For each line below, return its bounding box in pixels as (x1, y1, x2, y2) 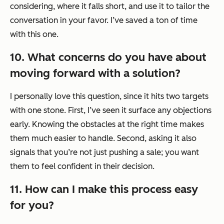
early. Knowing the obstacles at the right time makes (10, 119, 204, 129)
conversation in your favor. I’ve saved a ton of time (10, 15, 197, 25)
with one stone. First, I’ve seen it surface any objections (10, 105, 211, 115)
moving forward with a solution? (10, 66, 180, 80)
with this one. (10, 29, 58, 39)
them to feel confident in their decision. (10, 161, 154, 171)
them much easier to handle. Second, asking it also (10, 133, 196, 143)
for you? (10, 198, 54, 212)
